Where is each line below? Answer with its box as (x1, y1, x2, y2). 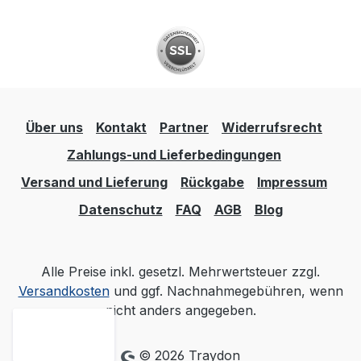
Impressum (257, 174, 327, 190)
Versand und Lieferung (21, 174, 168, 190)
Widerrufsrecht (222, 119, 322, 135)
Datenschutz (78, 201, 163, 218)
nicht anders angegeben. (105, 302, 256, 318)
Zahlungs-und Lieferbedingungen (67, 147, 281, 163)
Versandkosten (18, 283, 110, 299)
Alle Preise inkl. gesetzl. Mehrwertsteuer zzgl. (41, 263, 320, 280)
